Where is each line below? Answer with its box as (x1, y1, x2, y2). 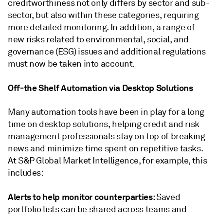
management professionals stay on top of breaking (8, 131, 205, 142)
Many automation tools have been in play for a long (8, 107, 205, 117)
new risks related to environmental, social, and (8, 34, 189, 45)
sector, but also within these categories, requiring (8, 10, 199, 20)
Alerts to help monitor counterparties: (8, 191, 156, 202)
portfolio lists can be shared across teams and (8, 204, 187, 215)
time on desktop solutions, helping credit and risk (8, 119, 200, 129)
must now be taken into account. (8, 58, 135, 69)
